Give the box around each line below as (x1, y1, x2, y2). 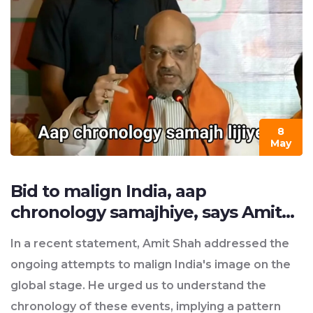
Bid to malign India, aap (10, 180, 206, 201)
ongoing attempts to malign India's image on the (10, 257, 291, 271)
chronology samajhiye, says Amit (10, 201, 282, 222)
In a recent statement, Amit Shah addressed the (10, 236, 289, 250)
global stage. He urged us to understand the (10, 278, 266, 292)
